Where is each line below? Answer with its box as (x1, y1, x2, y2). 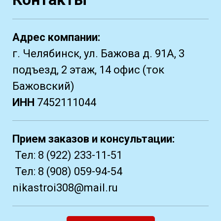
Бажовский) (12, 80, 74, 93)
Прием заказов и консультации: (12, 133, 175, 146)
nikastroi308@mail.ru (12, 182, 118, 194)
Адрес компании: (12, 31, 100, 44)
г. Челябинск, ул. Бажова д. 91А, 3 (12, 47, 184, 60)
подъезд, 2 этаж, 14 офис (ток (12, 64, 164, 76)
